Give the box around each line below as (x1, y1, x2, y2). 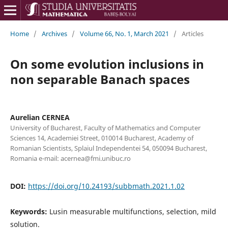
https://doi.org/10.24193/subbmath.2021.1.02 (27, 181, 185, 191)
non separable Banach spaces (10, 70, 190, 88)
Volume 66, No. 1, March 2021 (79, 28, 169, 38)
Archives (41, 28, 67, 38)
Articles (181, 28, 204, 38)
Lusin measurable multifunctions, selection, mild (49, 206, 216, 216)
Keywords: (10, 206, 49, 216)
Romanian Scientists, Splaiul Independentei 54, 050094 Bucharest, (10, 143, 207, 153)
